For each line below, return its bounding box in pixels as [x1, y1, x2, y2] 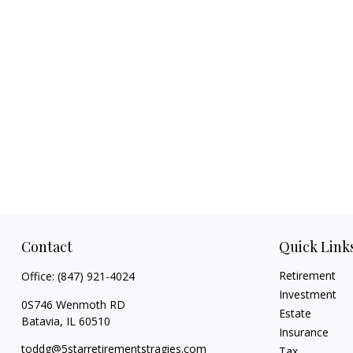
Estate [279, 305, 312, 321]
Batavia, [20, 313, 63, 329]
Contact [20, 236, 72, 256]
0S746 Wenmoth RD [20, 296, 125, 312]
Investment [279, 286, 337, 302]
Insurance [279, 324, 329, 340]
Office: [20, 268, 58, 284]
